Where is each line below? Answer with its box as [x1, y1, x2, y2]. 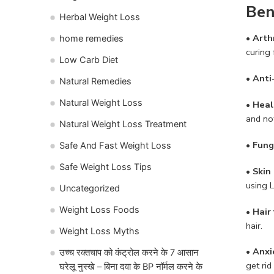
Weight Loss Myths [59, 225, 139, 237]
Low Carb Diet [59, 54, 118, 65]
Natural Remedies [59, 75, 131, 87]
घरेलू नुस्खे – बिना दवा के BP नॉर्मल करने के [59, 261, 202, 272]
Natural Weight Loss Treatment [59, 118, 187, 130]
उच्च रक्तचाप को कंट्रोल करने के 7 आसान [59, 246, 199, 258]
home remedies [59, 32, 124, 44]
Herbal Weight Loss [59, 11, 140, 23]
